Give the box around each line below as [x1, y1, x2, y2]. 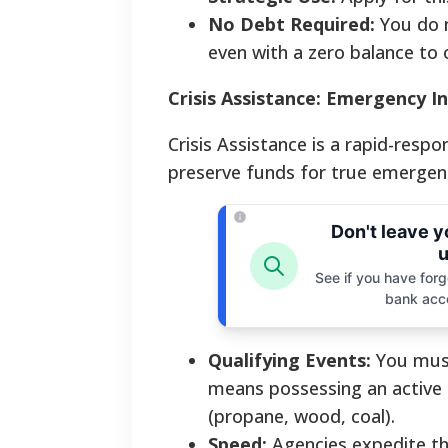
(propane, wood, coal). [208, 404, 395, 429]
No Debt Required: [208, 12, 375, 37]
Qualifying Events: [208, 348, 371, 373]
